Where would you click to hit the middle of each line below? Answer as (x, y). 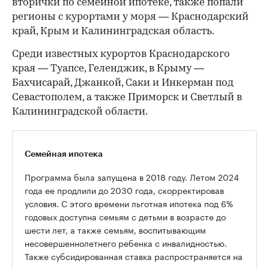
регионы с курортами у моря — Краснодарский (130, 17)
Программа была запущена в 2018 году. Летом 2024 (132, 177)
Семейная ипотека (64, 154)
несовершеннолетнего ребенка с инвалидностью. (126, 243)
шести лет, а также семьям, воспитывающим (115, 230)
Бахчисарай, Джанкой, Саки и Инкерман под (123, 83)
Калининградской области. (80, 112)
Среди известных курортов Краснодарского (121, 55)
